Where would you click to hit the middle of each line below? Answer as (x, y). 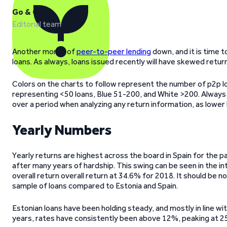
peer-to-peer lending (114, 51)
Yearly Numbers (62, 130)
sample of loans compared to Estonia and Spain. (95, 186)
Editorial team (37, 24)
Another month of (44, 51)
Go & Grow (32, 12)
